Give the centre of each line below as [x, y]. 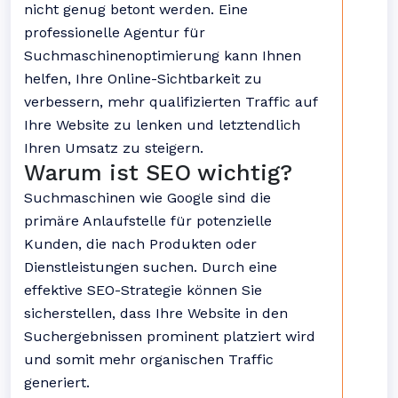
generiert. [57, 382]
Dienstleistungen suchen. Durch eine [151, 267]
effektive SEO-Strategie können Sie [143, 290]
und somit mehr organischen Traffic [149, 359]
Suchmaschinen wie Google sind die [147, 198]
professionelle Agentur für [115, 32]
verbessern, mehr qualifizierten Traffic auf [171, 102]
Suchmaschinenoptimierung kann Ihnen [163, 56]
